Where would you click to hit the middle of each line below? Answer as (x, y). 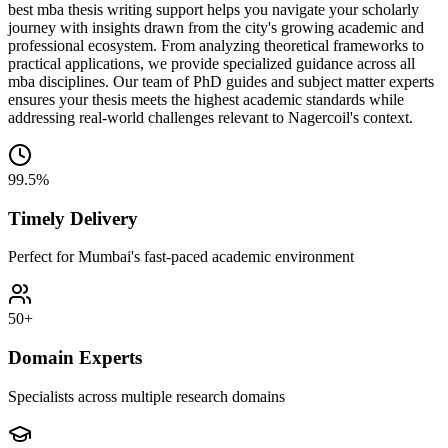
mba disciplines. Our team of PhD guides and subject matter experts (221, 81)
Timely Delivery (73, 218)
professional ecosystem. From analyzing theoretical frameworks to (216, 45)
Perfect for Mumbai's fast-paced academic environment (181, 257)
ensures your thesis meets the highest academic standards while (206, 99)
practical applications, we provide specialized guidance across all (211, 63)
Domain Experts (75, 357)
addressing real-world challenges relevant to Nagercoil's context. (210, 117)
